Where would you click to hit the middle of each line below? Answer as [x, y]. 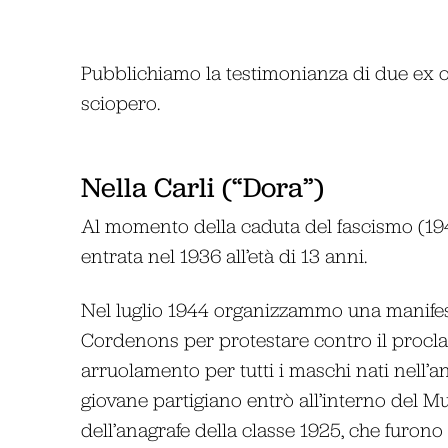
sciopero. [120, 102]
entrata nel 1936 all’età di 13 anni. [223, 255]
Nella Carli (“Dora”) [202, 187]
